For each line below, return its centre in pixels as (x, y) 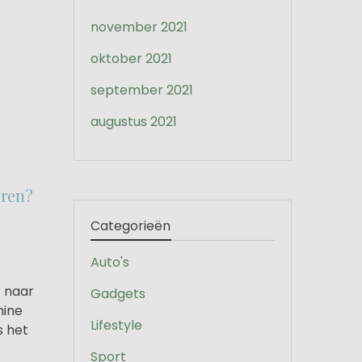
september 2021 (142, 90)
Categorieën (130, 226)
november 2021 (139, 27)
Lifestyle (116, 325)
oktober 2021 (131, 59)
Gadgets (118, 294)
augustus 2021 (134, 122)
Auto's (110, 262)
